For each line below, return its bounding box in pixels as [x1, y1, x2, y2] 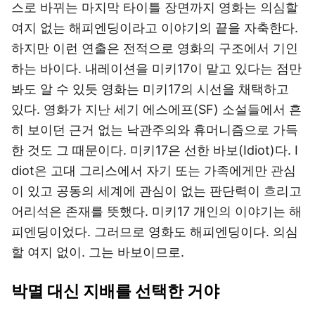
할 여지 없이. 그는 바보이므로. [11, 245, 184, 259]
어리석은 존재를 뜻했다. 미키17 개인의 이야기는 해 [11, 204, 302, 219]
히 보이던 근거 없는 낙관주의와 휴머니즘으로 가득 [11, 122, 298, 137]
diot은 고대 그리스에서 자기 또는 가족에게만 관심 [11, 163, 296, 178]
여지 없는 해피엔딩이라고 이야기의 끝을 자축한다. [11, 20, 298, 35]
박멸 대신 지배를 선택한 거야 [11, 281, 219, 301]
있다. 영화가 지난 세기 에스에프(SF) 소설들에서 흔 [11, 102, 302, 117]
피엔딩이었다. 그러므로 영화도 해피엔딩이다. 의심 [11, 224, 298, 239]
